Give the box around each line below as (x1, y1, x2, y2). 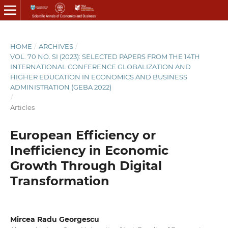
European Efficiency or (10, 127, 156, 142)
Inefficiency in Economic (10, 142, 168, 158)
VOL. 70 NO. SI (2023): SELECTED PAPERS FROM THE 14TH (10, 52, 200, 61)
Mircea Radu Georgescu (10, 214, 99, 224)
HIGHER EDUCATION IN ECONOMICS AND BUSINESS (10, 72, 187, 81)
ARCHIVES (38, 42, 73, 50)
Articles (10, 103, 35, 111)
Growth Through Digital (10, 158, 162, 173)
